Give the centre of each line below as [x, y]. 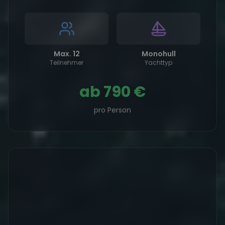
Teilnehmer [67, 63]
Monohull [158, 54]
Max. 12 [67, 54]
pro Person [113, 110]
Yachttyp [158, 63]
